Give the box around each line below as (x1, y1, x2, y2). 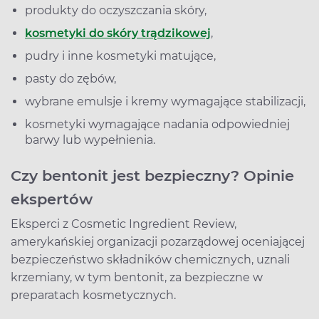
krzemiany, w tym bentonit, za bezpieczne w (11, 270, 263, 284)
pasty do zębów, (25, 71, 116, 85)
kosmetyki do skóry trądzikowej (25, 26, 211, 40)
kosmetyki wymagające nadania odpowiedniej (25, 117, 290, 131)
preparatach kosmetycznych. (11, 288, 176, 302)
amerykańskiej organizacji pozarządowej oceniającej (11, 234, 305, 249)
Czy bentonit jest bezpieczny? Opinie (11, 166, 294, 184)
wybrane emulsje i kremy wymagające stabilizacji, (25, 94, 305, 108)
